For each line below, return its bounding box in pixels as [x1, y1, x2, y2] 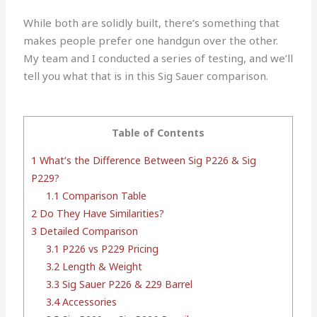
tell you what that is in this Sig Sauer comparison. [23, 69, 269, 83]
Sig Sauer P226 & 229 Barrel [59, 277, 193, 292]
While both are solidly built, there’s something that [23, 16, 280, 30]
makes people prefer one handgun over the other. [23, 33, 279, 48]
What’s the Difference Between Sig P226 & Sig [37, 154, 257, 168]
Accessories [59, 295, 117, 309]
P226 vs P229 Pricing [59, 242, 159, 256]
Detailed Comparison [37, 224, 139, 238]
